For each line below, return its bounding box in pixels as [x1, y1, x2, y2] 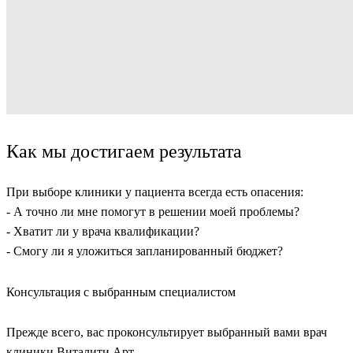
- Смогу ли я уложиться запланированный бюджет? [6, 243, 283, 258]
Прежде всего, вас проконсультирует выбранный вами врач [6, 325, 327, 340]
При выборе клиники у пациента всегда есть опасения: [6, 184, 303, 199]
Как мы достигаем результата [6, 141, 242, 162]
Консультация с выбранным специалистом [6, 284, 236, 299]
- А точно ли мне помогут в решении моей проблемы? [6, 204, 299, 218]
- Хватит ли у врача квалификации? [6, 224, 199, 238]
